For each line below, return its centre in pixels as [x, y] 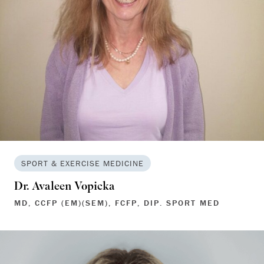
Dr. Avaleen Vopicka [65, 187]
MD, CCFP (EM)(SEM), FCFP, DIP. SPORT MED [117, 202]
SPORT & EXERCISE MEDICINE [82, 163]
